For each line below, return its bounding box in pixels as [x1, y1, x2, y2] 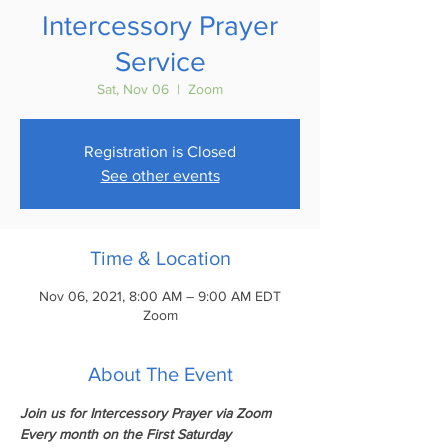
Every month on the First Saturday [20, 426, 231, 442]
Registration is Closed [84, 143, 236, 160]
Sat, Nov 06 [97, 81, 169, 97]
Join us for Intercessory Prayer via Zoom [20, 405, 271, 421]
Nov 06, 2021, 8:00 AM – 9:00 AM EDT [39, 288, 281, 304]
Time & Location [89, 247, 231, 269]
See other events [100, 167, 220, 184]
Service [114, 46, 206, 77]
